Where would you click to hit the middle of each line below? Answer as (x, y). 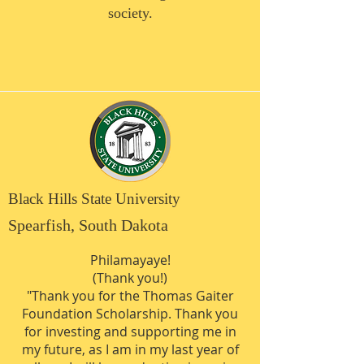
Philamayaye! (130, 260)
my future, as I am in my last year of (130, 349)
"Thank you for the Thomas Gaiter (130, 296)
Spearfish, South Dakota (88, 225)
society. (130, 13)
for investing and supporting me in (130, 331)
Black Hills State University (94, 199)
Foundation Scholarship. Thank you (130, 314)
